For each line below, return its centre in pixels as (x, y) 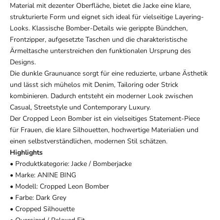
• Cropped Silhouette (42, 209)
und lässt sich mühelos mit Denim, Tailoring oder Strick (94, 85)
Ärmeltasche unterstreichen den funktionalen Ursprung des (100, 51)
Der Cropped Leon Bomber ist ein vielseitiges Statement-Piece (105, 119)
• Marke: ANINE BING (43, 175)
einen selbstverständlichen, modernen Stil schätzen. (89, 141)
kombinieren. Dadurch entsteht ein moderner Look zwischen (101, 96)
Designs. (23, 62)
